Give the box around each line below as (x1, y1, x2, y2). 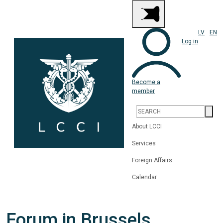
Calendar (132, 173, 157, 181)
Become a (132, 78, 160, 86)
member (132, 87, 155, 95)
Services (132, 139, 156, 147)
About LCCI (132, 122, 162, 130)
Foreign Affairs (132, 156, 172, 164)
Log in (181, 38, 198, 45)
